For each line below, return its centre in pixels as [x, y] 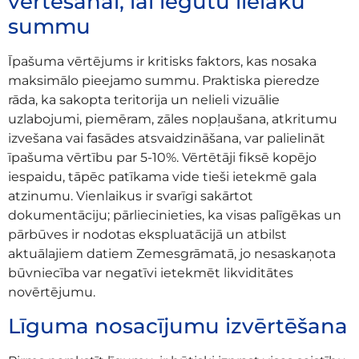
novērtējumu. [52, 292]
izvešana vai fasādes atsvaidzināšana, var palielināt [167, 139]
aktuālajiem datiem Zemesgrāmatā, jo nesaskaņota [172, 254]
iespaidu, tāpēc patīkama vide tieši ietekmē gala [162, 177]
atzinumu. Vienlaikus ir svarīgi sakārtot [131, 196]
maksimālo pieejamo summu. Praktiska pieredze [164, 81]
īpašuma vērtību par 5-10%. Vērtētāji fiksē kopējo [162, 158]
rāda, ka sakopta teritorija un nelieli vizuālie [144, 100]
